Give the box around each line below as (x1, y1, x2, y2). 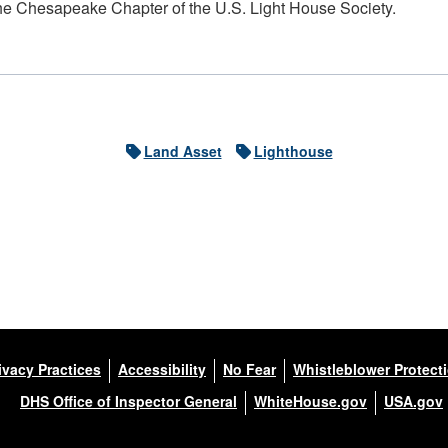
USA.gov (384, 391, 443, 411)
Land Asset (143, 141, 222, 161)
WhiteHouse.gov (254, 391, 367, 411)
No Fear (223, 359, 276, 379)
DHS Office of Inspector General (20, 391, 237, 411)
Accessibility (118, 359, 206, 379)
